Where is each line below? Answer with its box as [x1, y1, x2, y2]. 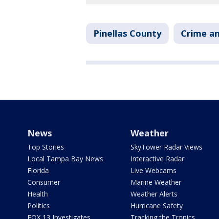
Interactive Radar [130, 154, 184, 164]
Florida [27, 166, 49, 175]
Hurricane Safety [130, 201, 183, 211]
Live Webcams [130, 166, 176, 175]
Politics [27, 201, 50, 211]
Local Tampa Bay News [27, 154, 103, 164]
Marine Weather [130, 177, 181, 187]
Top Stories [27, 142, 64, 152]
